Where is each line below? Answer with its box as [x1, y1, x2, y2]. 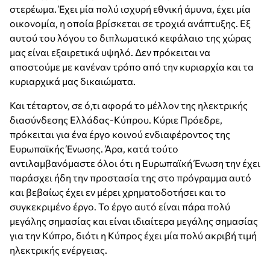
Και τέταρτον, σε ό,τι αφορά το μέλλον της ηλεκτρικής [10, 99, 248, 111]
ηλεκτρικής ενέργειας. [10, 244, 107, 256]
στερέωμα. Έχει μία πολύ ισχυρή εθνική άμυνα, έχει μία [10, 3, 251, 15]
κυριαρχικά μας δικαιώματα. [10, 75, 136, 87]
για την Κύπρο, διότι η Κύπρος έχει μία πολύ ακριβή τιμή [10, 230, 257, 242]
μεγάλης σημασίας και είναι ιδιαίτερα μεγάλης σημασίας [10, 215, 258, 227]
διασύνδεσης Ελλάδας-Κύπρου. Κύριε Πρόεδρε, [10, 114, 222, 126]
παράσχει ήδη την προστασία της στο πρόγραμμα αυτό [10, 172, 251, 184]
